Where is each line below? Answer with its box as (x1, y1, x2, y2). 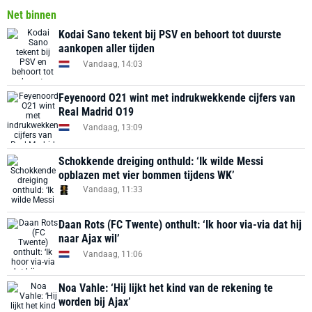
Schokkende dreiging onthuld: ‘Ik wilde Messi (58, 155, 263, 168)
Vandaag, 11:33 (83, 185, 143, 194)
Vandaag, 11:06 (83, 249, 143, 259)
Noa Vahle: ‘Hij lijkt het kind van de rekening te (58, 281, 273, 295)
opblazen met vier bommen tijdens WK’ (58, 169, 235, 182)
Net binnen (7, 8, 56, 22)
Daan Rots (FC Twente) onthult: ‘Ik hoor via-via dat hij (58, 218, 302, 231)
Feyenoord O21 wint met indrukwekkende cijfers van (58, 91, 295, 104)
